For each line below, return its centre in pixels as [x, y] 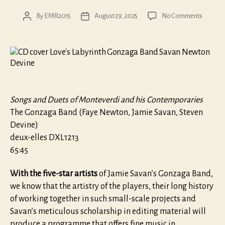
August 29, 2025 [116, 16]
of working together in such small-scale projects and [103, 199]
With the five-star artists [54, 174]
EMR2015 [58, 16]
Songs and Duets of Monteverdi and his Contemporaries [106, 100]
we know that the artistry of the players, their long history [112, 187]
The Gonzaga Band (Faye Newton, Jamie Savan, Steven [106, 112]
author [35, 27]
